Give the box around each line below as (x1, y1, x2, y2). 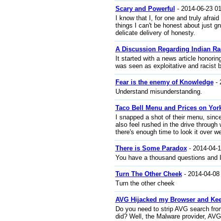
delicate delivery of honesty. (115, 29, 195, 37)
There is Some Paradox (115, 145, 187, 152)
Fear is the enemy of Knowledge (115, 78, 214, 86)
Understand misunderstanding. (115, 88, 202, 95)
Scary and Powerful (115, 5, 175, 12)
